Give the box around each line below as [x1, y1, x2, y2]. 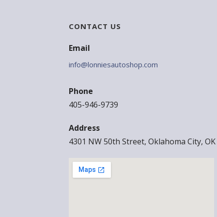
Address [69, 122, 100, 133]
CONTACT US [69, 21, 121, 31]
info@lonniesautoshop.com [69, 59, 158, 69]
